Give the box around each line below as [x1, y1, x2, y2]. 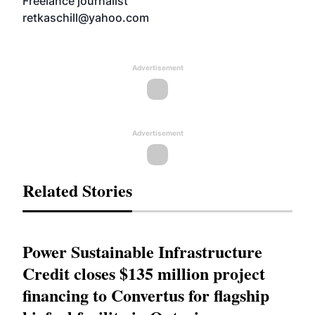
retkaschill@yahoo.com [22, 11, 149, 25]
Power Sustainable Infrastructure [22, 239, 262, 264]
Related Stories [22, 178, 132, 202]
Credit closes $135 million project [22, 261, 265, 285]
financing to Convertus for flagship [22, 283, 269, 307]
